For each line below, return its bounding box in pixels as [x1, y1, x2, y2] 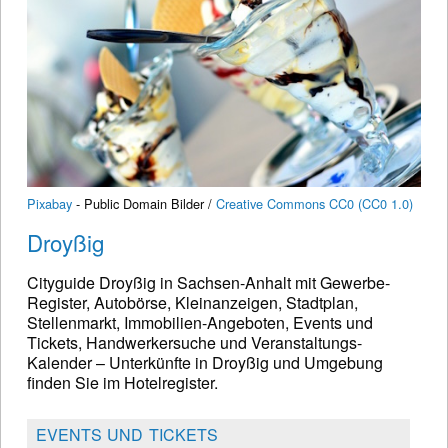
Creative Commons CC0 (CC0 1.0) [216, 193, 413, 213]
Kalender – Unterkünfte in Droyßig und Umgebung [27, 350, 383, 374]
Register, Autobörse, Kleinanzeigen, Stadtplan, [27, 290, 358, 314]
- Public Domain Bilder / [72, 193, 216, 213]
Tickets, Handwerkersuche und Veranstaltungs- [27, 330, 362, 354]
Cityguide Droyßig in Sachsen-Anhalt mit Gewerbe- [27, 270, 390, 294]
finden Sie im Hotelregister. [27, 370, 218, 394]
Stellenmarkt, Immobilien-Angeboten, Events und [27, 310, 373, 334]
